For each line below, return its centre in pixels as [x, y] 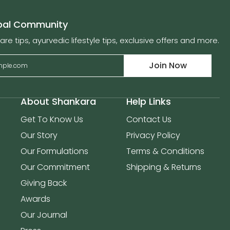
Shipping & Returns [164, 167]
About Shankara [58, 101]
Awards [35, 199]
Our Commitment [55, 167]
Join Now [168, 65]
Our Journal [44, 215]
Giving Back [44, 183]
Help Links [149, 101]
